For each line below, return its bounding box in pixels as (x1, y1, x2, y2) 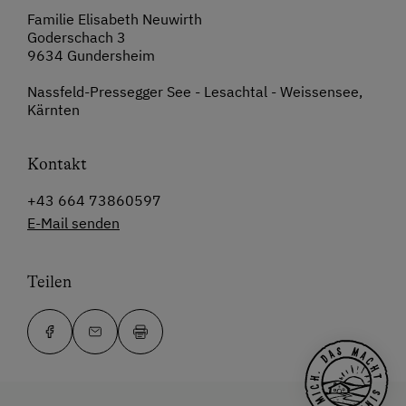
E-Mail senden (27, 214, 120, 233)
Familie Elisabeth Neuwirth (27, 10, 202, 29)
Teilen (27, 273, 72, 292)
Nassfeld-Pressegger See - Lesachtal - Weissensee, (27, 82, 362, 101)
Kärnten (27, 101, 80, 120)
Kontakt (27, 155, 87, 174)
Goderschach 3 (27, 28, 126, 47)
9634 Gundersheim (27, 46, 155, 65)
